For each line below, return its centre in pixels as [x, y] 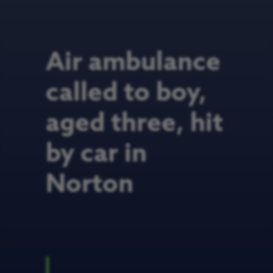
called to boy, [126, 93]
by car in [96, 154]
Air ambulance [133, 63]
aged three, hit [134, 124]
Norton [90, 185]
